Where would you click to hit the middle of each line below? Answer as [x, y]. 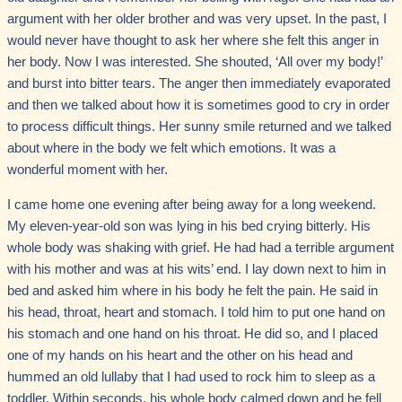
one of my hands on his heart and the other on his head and [180, 355]
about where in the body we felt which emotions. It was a [171, 149]
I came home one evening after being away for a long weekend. [192, 204]
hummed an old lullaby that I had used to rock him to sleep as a [191, 376]
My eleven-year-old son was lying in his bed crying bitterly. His [189, 226]
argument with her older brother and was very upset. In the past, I [197, 19]
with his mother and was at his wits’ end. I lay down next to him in [197, 269]
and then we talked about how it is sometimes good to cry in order [198, 105]
